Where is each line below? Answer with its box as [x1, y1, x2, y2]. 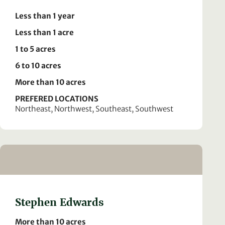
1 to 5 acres [15, 44, 56, 54]
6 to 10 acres [15, 60, 61, 70]
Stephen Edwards [15, 195, 104, 209]
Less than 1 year [15, 11, 75, 21]
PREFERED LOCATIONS [15, 93, 98, 103]
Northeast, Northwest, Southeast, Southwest [15, 103, 173, 114]
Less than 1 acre [15, 27, 74, 37]
